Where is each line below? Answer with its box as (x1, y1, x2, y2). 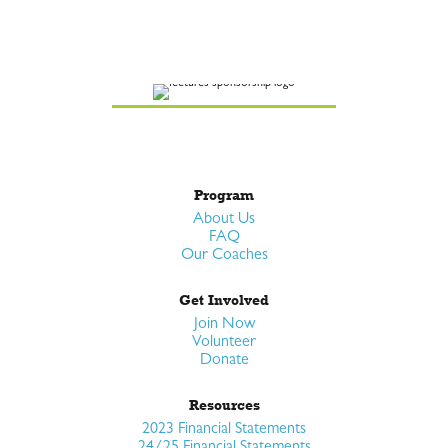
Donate (199, 352, 249, 369)
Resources (188, 395, 260, 414)
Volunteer (192, 334, 256, 351)
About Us (193, 211, 255, 228)
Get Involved (179, 290, 269, 309)
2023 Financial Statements (142, 421, 306, 438)
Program (194, 185, 254, 204)
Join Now (193, 316, 255, 333)
